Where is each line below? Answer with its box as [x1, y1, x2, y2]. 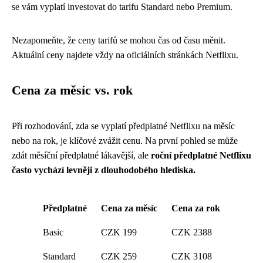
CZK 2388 [171, 227, 212, 237]
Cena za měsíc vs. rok [12, 83, 133, 97]
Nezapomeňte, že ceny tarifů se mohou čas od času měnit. [12, 35, 225, 45]
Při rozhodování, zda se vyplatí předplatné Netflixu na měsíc [12, 120, 235, 131]
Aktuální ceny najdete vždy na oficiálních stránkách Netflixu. [12, 49, 238, 60]
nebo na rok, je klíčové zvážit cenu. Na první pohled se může [12, 135, 238, 146]
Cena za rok [171, 203, 220, 213]
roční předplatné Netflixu [151, 150, 251, 160]
